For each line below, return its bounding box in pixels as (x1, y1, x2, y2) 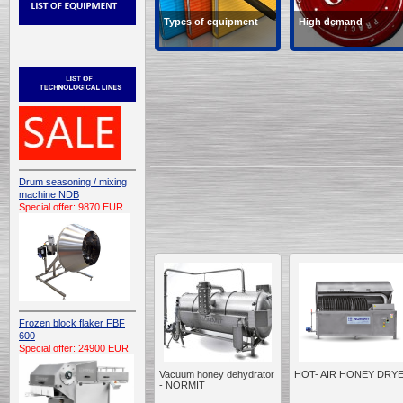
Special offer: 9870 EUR (19, 201, 123, 212)
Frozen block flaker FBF (19, 317, 125, 328)
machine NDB (19, 188, 79, 200)
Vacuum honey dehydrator (159, 369, 274, 380)
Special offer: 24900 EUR (19, 342, 129, 354)
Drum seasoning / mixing (19, 175, 127, 187)
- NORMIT (159, 380, 205, 390)
